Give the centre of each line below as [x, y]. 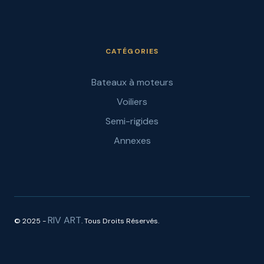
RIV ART [65, 220]
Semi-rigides [132, 121]
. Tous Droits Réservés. [120, 221]
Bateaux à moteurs [132, 82]
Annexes [132, 141]
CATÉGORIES [132, 51]
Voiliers [132, 102]
